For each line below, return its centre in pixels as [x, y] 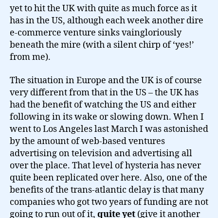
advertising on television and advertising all [101, 153]
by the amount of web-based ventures [87, 141]
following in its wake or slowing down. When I [107, 117]
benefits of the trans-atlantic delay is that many [107, 190]
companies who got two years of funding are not [109, 202]
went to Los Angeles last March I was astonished [109, 129]
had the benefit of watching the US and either [103, 105]
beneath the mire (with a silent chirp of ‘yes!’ [102, 45]
